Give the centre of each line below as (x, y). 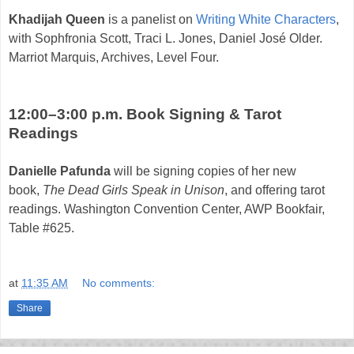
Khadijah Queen (57, 20)
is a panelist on (151, 20)
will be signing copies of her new (203, 171)
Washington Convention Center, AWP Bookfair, (194, 209)
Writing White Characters (266, 20)
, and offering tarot (275, 190)
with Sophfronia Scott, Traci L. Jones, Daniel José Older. (166, 39)
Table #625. (41, 228)
